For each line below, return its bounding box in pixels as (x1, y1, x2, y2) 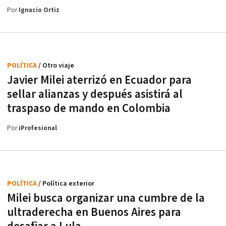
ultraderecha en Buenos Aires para (7, 204, 181, 220)
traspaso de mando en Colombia (7, 100, 171, 116)
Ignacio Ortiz (19, 6, 60, 15)
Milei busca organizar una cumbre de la (7, 190, 205, 206)
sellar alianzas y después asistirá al (7, 86, 183, 102)
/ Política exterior (38, 179, 94, 188)
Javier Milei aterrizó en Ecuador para (7, 72, 192, 88)
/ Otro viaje (38, 61, 74, 70)
